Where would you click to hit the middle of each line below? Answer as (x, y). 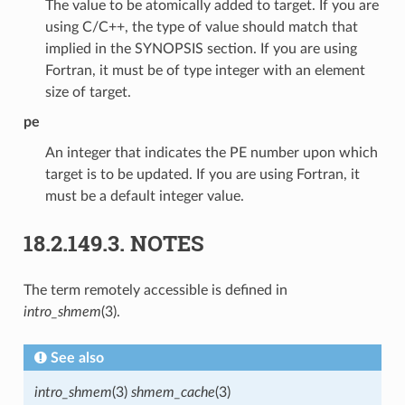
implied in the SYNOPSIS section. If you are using (201, 48)
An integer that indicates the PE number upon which (211, 152)
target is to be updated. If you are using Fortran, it (202, 174)
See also (77, 358)
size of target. (88, 92)
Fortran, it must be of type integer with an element (205, 70)
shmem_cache (173, 392)
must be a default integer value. (144, 196)
